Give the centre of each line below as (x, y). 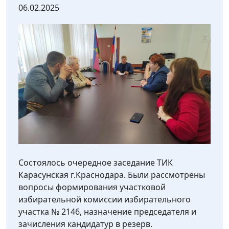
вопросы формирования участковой (92, 187)
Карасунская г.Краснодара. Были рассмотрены (112, 175)
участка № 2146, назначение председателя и (107, 212)
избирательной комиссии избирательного (105, 200)
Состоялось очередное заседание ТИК (96, 163)
